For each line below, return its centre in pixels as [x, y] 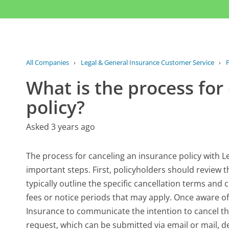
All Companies [48, 63]
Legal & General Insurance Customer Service [147, 63]
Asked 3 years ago [61, 127]
